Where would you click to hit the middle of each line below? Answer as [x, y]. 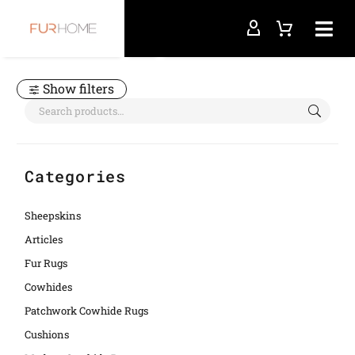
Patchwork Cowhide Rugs [86, 311]
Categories [75, 176]
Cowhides [48, 287]
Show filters [79, 88]
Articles [44, 239]
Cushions [47, 334]
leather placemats [115, 40]
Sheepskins [53, 216]
